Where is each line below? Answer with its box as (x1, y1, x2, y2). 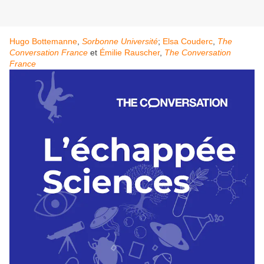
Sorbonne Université (82, 37, 158, 47)
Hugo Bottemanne (9, 37, 77, 47)
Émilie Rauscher (100, 48, 160, 58)
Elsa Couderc (163, 37, 213, 47)
